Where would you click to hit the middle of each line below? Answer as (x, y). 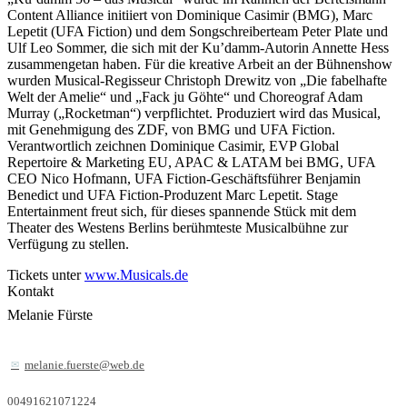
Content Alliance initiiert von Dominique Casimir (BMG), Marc (190, 15)
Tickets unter (46, 274)
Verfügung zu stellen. (68, 243)
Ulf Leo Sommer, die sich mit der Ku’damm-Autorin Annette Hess (198, 47)
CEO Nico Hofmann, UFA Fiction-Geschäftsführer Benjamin (184, 178)
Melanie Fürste (50, 314)
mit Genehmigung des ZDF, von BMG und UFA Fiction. (171, 129)
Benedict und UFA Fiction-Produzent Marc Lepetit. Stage (173, 194)
